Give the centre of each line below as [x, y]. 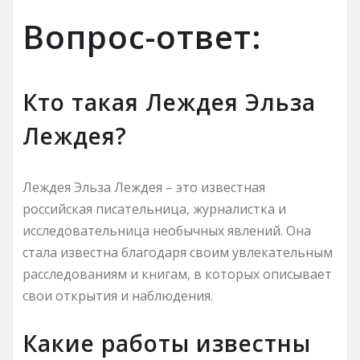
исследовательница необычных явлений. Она [167, 230]
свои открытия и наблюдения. [118, 295]
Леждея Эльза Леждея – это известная [144, 187]
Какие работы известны [167, 343]
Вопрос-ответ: [142, 36]
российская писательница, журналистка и [154, 209]
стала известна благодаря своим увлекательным [178, 252]
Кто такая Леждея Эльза [169, 102]
